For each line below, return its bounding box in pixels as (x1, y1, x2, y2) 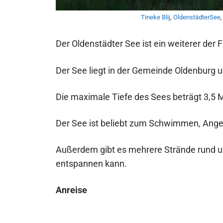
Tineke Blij (141, 13, 170, 21)
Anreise (56, 185, 87, 196)
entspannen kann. (56, 158, 127, 169)
